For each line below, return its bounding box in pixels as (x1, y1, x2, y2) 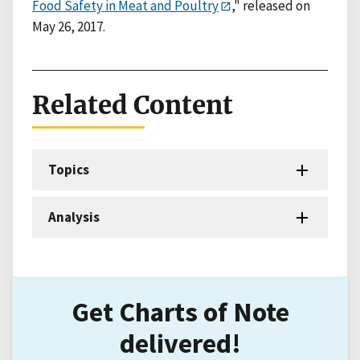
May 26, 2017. (32, 18, 105, 36)
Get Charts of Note (71, 294, 289, 329)
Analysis (48, 208, 100, 227)
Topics (48, 161, 89, 179)
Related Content (32, 89, 233, 122)
